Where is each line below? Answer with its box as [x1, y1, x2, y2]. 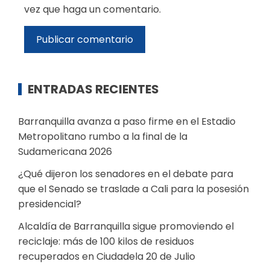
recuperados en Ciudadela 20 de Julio [18, 250, 195, 264]
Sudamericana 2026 [18, 145, 112, 159]
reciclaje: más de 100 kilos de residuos [18, 234, 194, 249]
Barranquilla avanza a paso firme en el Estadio [18, 115, 236, 129]
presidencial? [18, 197, 81, 212]
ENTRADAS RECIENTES [28, 81, 159, 98]
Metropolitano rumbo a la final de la [18, 130, 187, 144]
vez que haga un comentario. [24, 2, 161, 17]
